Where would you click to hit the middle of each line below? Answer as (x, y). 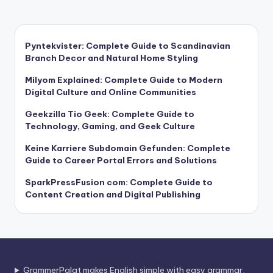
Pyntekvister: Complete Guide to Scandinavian (128, 46)
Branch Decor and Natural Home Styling (112, 58)
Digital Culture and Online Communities (111, 92)
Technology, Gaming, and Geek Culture (110, 126)
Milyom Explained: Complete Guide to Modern (124, 80)
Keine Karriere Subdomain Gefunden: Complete (128, 148)
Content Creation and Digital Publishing (113, 195)
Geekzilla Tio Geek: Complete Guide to (110, 114)
